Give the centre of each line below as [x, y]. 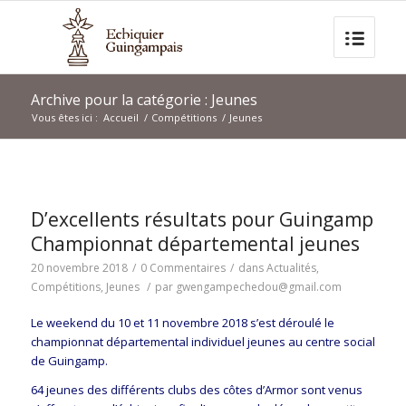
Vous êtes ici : [64, 117]
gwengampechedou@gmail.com [258, 287]
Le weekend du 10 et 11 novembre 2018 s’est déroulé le [182, 323]
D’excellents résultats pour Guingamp [202, 219]
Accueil [121, 117]
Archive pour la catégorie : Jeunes [144, 100]
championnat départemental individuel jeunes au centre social [203, 342]
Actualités [291, 268]
